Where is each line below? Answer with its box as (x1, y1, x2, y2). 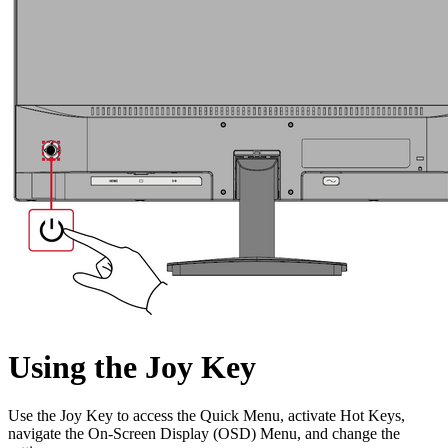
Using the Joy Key (8, 348, 256, 385)
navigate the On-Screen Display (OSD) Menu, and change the (8, 425, 400, 443)
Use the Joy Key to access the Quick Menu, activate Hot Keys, (8, 407, 405, 425)
